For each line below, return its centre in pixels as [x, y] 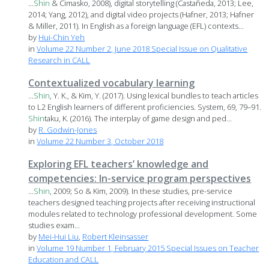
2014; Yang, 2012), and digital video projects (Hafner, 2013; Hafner [141, 15]
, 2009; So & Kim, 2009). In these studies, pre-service [141, 191]
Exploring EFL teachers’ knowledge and [119, 164]
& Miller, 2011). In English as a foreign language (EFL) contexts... [136, 26]
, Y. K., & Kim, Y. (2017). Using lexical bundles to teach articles [154, 96]
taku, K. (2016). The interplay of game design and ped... [138, 119]
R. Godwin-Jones [68, 130]
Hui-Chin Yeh [62, 38]
